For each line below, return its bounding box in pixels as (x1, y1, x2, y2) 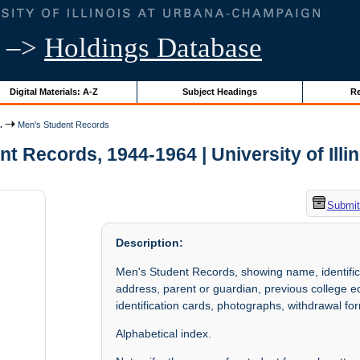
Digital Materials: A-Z (9, 86, 98, 96)
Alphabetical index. (116, 327, 212, 341)
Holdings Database (44, 32, 262, 63)
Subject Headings (182, 86, 257, 96)
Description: (116, 236, 184, 250)
